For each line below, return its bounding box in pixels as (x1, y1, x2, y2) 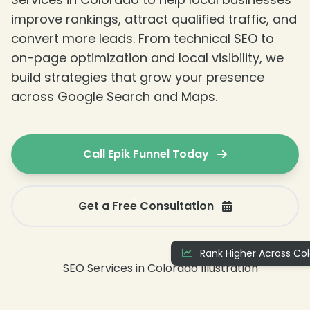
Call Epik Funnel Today (83, 146, 209, 163)
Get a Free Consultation (78, 198, 214, 215)
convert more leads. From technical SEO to (11, 30, 274, 48)
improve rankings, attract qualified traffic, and (11, 10, 297, 28)
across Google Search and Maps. (11, 88, 217, 106)
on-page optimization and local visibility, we (11, 49, 284, 67)
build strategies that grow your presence (11, 69, 264, 86)
